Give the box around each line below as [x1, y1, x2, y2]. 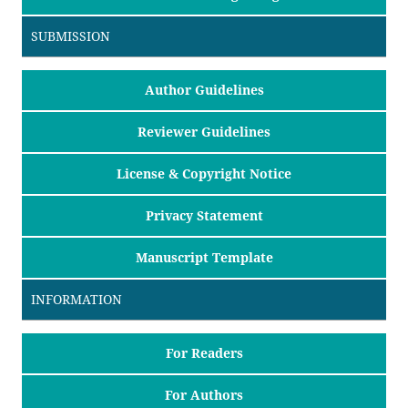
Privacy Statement [145, 206, 263, 224]
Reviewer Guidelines [138, 123, 270, 141]
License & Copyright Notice [117, 164, 291, 182]
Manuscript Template [135, 248, 273, 266]
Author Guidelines [144, 81, 264, 99]
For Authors [165, 385, 243, 403]
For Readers [165, 343, 243, 362]
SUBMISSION [30, 27, 110, 46]
